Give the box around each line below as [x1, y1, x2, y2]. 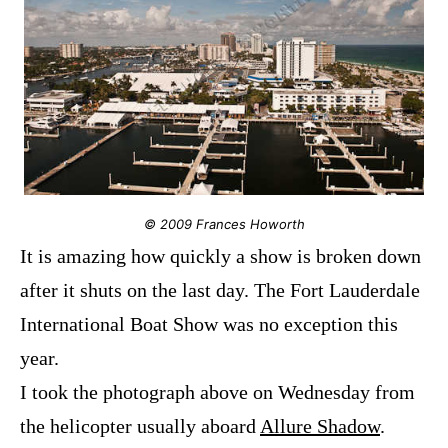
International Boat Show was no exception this [20, 313, 398, 336]
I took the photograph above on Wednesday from [20, 381, 415, 404]
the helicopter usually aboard [20, 415, 260, 438]
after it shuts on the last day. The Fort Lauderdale [20, 279, 420, 302]
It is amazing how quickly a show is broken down [20, 245, 421, 268]
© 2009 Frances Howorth [143, 216, 305, 233]
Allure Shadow [260, 415, 380, 438]
